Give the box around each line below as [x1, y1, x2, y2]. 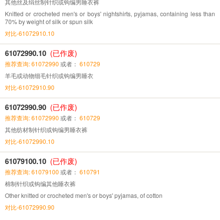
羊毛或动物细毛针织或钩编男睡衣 [5, 71, 93, 80]
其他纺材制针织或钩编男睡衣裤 [5, 125, 87, 134]
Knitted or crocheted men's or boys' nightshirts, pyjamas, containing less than [5, 9, 215, 18]
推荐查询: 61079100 [5, 167, 59, 176]
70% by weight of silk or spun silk [5, 17, 93, 26]
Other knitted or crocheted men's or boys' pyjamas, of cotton [5, 191, 163, 199]
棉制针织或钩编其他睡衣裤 [5, 179, 76, 188]
